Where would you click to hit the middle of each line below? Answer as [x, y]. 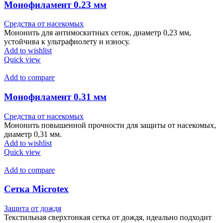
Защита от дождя [33, 209]
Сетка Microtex [36, 189]
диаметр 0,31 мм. [33, 134]
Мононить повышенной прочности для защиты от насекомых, [110, 125]
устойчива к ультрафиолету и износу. [67, 42]
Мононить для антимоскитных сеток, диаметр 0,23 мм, [98, 33]
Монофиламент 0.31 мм [55, 97]
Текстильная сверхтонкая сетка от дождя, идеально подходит [108, 218]
